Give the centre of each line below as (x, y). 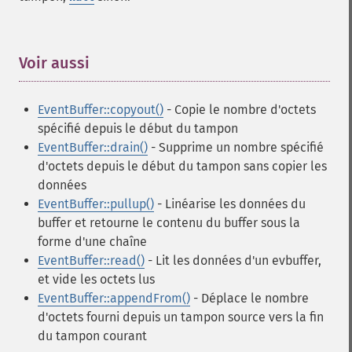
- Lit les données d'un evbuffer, (233, 260)
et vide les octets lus (96, 279)
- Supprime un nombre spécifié (236, 147)
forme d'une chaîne (92, 242)
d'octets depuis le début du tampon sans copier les (182, 166)
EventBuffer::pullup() (96, 204)
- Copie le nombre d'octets (240, 110)
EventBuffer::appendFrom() (114, 298)
